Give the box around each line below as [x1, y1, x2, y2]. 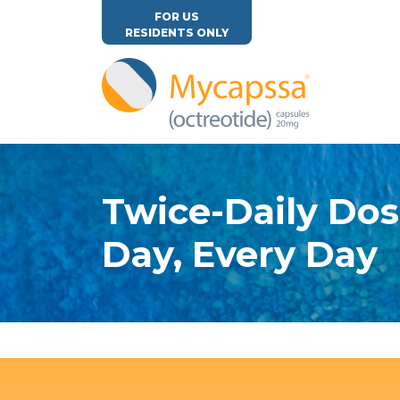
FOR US [154, 10, 199, 23]
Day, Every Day [102, 231, 378, 276]
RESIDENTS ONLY [125, 26, 229, 39]
